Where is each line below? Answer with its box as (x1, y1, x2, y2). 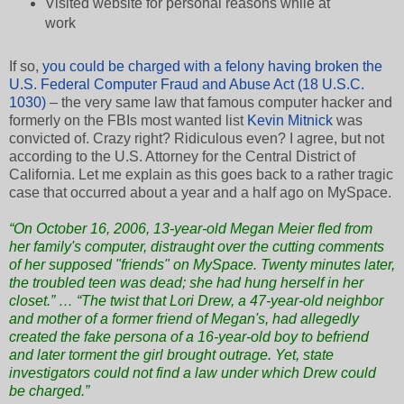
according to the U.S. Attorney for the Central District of (9, 149, 355, 165)
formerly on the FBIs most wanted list (9, 113, 247, 129)
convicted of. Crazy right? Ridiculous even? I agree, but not (9, 131, 384, 147)
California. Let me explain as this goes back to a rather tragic (9, 167, 393, 183)
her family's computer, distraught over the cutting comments (9, 239, 384, 255)
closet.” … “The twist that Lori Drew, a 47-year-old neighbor (9, 293, 383, 309)
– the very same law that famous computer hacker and (46, 95, 392, 111)
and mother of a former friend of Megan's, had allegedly (9, 311, 359, 327)
